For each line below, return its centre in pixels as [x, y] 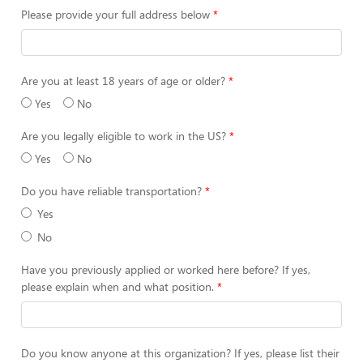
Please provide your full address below [115, 14]
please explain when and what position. [117, 286]
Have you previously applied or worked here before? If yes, [166, 269]
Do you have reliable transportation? [111, 191]
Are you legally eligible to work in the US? [124, 136]
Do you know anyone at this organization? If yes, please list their [180, 353]
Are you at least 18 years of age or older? [123, 81]
